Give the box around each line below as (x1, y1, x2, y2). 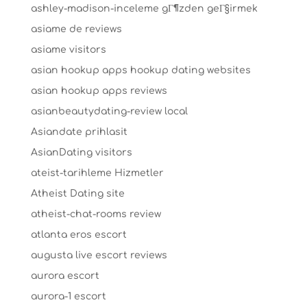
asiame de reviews (30, 23, 122, 34)
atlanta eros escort (30, 229, 127, 240)
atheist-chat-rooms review (30, 208, 161, 219)
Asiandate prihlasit (30, 126, 127, 137)
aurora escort (30, 270, 99, 281)
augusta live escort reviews (30, 249, 167, 260)
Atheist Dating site (30, 188, 125, 199)
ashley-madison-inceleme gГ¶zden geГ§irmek (30, 3, 258, 14)
